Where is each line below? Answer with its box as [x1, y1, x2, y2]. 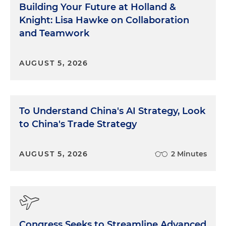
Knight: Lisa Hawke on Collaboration [19, 14, 189, 26]
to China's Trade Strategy [19, 118, 137, 130]
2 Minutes [171, 149, 207, 158]
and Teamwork [19, 27, 89, 39]
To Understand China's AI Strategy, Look [19, 105, 205, 117]
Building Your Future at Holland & [19, 1, 176, 13]
